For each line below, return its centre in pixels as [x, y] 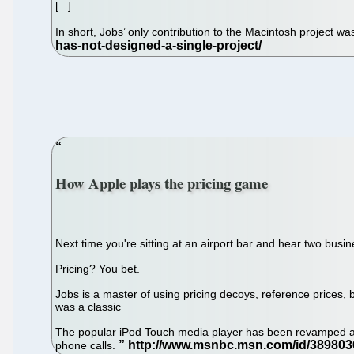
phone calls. [87, 345]
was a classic [88, 306]
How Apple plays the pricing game [162, 183]
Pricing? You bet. [98, 268]
